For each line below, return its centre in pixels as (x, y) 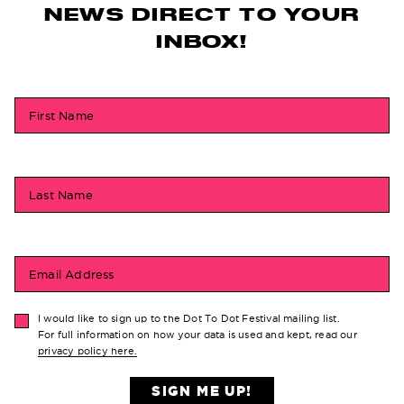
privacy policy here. (87, 351)
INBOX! (202, 41)
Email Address (72, 274)
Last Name (61, 195)
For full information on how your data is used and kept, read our (197, 335)
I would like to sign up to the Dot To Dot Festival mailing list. (189, 318)
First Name (61, 115)
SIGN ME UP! (202, 391)
